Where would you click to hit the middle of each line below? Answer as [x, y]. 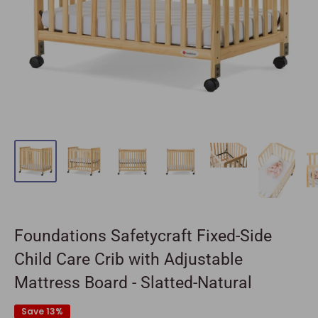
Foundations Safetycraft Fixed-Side [143, 236]
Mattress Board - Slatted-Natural [133, 283]
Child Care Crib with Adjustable [128, 259]
